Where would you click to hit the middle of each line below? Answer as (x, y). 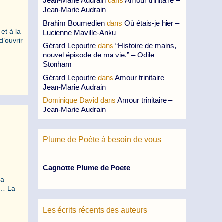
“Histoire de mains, (146, 45)
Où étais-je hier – (152, 23)
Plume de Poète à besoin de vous (102, 139)
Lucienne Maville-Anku (79, 32)
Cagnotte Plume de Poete (86, 168)
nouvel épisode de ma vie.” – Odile (98, 55)
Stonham (57, 64)
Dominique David (70, 100)
